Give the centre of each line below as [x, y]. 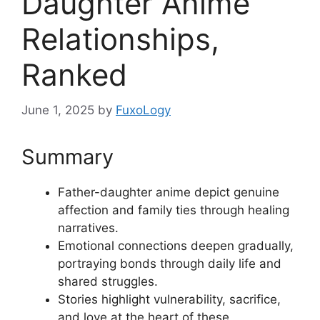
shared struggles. [108, 281]
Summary [67, 156]
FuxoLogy [143, 110]
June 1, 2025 [58, 110]
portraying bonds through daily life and [170, 263]
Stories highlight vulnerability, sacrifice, [169, 299]
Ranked [74, 75]
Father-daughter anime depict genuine [169, 192]
